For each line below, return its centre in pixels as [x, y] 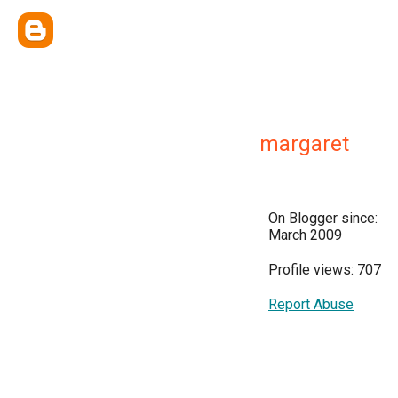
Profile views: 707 [325, 270]
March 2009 [305, 235]
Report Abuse [311, 304]
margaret [304, 144]
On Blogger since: [323, 218]
